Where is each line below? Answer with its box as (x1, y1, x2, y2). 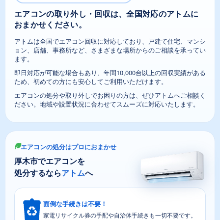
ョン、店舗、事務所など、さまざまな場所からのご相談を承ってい (14, 45, 206, 55)
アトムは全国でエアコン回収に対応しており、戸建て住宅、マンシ (14, 36, 206, 46)
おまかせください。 (14, 19, 86, 30)
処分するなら (14, 166, 61, 178)
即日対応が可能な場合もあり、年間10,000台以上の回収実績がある (14, 68, 206, 78)
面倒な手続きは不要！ (43, 198, 107, 208)
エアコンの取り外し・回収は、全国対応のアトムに (14, 8, 199, 20)
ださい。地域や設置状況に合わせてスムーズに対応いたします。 (14, 99, 199, 109)
